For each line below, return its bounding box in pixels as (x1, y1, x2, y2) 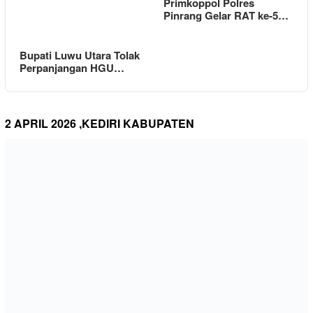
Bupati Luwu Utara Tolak (20, 48, 140, 64)
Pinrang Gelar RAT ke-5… (163, 7, 289, 23)
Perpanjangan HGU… (20, 60, 124, 76)
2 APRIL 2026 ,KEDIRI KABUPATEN (5, 115, 194, 132)
